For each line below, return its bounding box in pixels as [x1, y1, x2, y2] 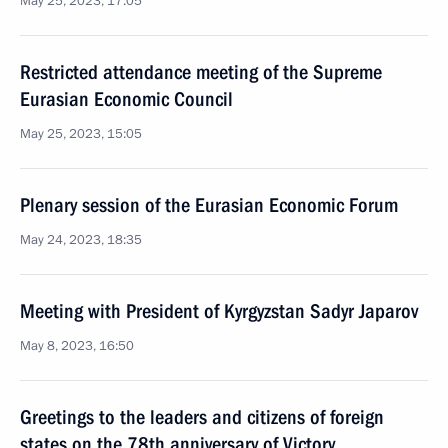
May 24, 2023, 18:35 [20, 231, 142, 249]
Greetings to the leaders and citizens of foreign [20, 405, 384, 429]
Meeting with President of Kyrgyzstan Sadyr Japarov [20, 299, 418, 323]
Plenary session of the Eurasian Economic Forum [20, 193, 398, 217]
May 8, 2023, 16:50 [20, 337, 134, 355]
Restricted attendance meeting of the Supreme [20, 60, 382, 84]
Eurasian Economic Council [20, 87, 233, 111]
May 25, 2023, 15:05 [20, 125, 142, 143]
